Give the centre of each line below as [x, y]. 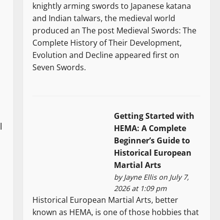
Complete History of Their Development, [107, 43]
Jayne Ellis [140, 177]
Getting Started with [154, 116]
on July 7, [173, 177]
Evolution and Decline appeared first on [106, 55]
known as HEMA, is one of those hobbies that [116, 212]
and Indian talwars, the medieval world [104, 18]
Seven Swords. [59, 68]
